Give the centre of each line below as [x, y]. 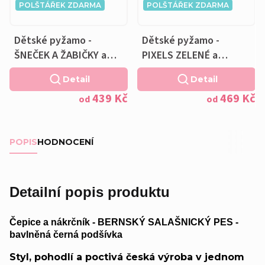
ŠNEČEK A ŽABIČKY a [60, 55]
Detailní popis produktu [90, 192]
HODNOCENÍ [65, 142]
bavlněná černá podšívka [66, 234]
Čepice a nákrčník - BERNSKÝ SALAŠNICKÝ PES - [124, 222]
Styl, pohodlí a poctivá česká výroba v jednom [127, 257]
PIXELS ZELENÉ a [180, 55]
